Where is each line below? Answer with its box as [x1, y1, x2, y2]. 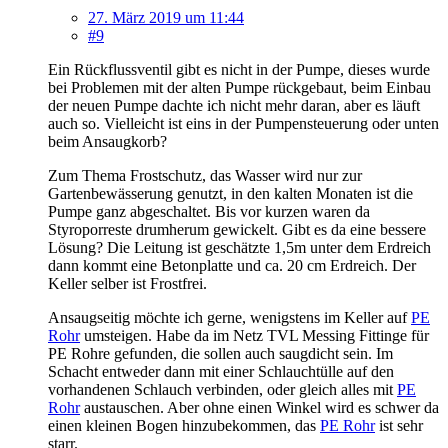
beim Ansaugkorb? [48, 132, 167, 150]
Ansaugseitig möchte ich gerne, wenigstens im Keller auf [48, 308, 411, 326]
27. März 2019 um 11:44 [88, 8, 244, 26]
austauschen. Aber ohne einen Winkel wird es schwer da [80, 398, 439, 416]
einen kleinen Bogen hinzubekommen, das [48, 416, 320, 434]
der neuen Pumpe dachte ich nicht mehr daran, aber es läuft [48, 96, 420, 114]
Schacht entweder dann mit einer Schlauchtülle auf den [48, 362, 394, 380]
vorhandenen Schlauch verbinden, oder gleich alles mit [48, 380, 397, 398]
